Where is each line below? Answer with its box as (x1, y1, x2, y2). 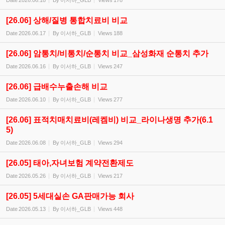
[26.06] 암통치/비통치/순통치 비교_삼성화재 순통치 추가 (6, 49, 208, 58)
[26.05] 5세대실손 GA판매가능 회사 (6, 192, 134, 200)
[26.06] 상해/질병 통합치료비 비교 (6, 16, 128, 25)
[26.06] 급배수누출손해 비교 (6, 82, 107, 91)
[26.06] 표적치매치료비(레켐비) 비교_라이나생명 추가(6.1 (6, 116, 213, 124)
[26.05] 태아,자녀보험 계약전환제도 (6, 159, 134, 167)
